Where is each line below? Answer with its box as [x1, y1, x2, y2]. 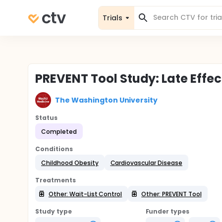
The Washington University [55, 95, 158, 105]
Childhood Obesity [41, 158, 99, 167]
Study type [35, 207, 72, 216]
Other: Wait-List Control [49, 189, 122, 198]
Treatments [35, 176, 76, 184]
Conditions [35, 145, 73, 153]
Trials [103, 12, 122, 23]
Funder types [145, 207, 190, 216]
